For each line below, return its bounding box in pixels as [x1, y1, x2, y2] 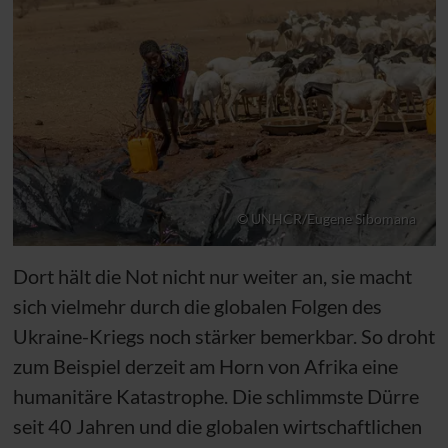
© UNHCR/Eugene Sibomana [236, 210, 416, 228]
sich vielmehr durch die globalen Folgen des [12, 294, 382, 318]
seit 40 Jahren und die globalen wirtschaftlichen [12, 414, 422, 438]
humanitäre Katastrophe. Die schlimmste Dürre [12, 384, 419, 408]
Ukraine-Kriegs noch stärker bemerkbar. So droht [12, 324, 435, 348]
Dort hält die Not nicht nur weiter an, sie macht [12, 264, 412, 288]
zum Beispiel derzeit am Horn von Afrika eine [12, 354, 398, 378]
